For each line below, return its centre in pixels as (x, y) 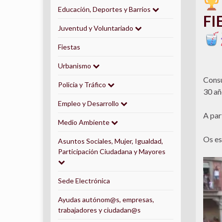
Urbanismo (75, 66)
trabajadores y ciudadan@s (99, 210)
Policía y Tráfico (83, 84)
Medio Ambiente (84, 122)
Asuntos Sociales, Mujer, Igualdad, (111, 141)
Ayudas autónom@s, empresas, (106, 199)
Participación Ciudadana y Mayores (112, 151)
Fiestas (69, 47)
